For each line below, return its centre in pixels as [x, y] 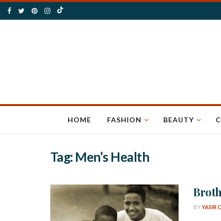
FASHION [124, 120]
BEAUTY [178, 120]
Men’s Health [112, 157]
